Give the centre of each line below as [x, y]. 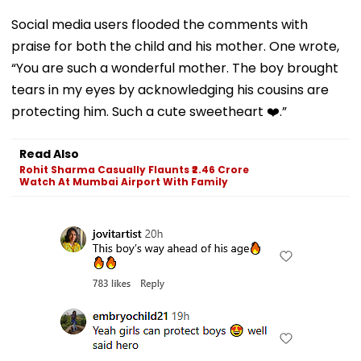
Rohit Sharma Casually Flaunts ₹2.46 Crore [134, 169]
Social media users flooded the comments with [160, 24]
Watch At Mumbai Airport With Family [124, 181]
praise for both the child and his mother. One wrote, [175, 46]
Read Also [49, 154]
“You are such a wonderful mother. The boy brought [175, 68]
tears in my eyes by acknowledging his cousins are [170, 89]
